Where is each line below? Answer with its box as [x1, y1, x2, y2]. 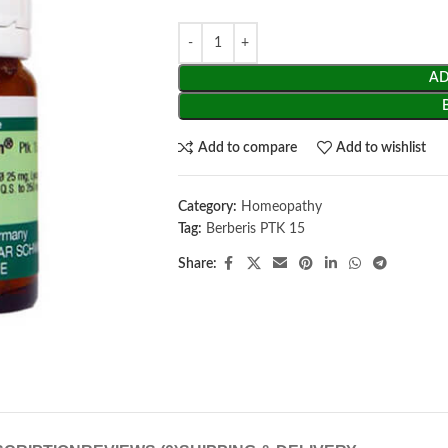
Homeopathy [240, 200, 322, 214]
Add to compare [197, 140, 297, 155]
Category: [177, 200, 237, 214]
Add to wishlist [336, 140, 427, 155]
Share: [177, 257, 217, 271]
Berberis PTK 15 [205, 222, 305, 236]
